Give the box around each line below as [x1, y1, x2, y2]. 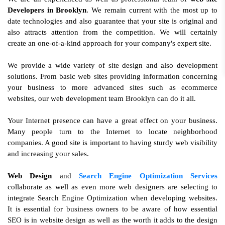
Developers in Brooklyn [8, 6, 87, 14]
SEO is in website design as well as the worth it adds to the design [8, 216, 217, 224]
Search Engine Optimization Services [79, 172, 218, 180]
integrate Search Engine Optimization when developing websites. [8, 194, 217, 202]
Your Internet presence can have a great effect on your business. [8, 117, 217, 125]
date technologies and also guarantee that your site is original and [8, 17, 217, 25]
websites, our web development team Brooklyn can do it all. [8, 94, 196, 102]
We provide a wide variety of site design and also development [8, 61, 217, 69]
